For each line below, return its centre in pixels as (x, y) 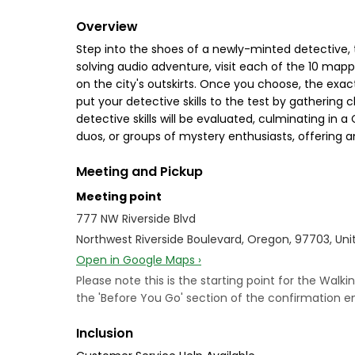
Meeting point (119, 197)
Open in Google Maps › (139, 260)
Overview (107, 27)
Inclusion (105, 333)
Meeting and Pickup (139, 172)
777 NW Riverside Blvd (136, 219)
